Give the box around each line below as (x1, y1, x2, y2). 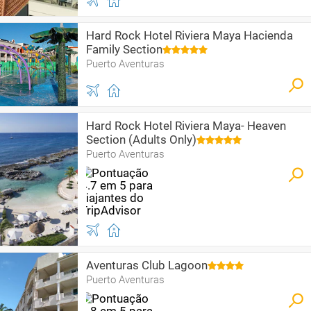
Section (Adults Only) (86, 133, 196, 146)
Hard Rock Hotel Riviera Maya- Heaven (86, 119, 286, 133)
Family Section (86, 42, 162, 56)
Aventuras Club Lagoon (86, 258, 208, 272)
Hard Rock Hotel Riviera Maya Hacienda (86, 28, 293, 42)
